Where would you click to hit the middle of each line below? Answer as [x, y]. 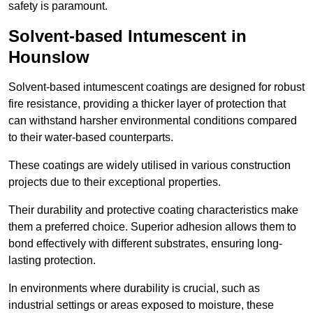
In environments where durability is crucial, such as [134, 289]
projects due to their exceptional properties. [115, 182]
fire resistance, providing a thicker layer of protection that [147, 104]
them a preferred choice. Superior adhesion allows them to [152, 227]
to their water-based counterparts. [91, 138]
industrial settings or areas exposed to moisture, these [141, 305]
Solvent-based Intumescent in [128, 36]
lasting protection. [52, 261]
